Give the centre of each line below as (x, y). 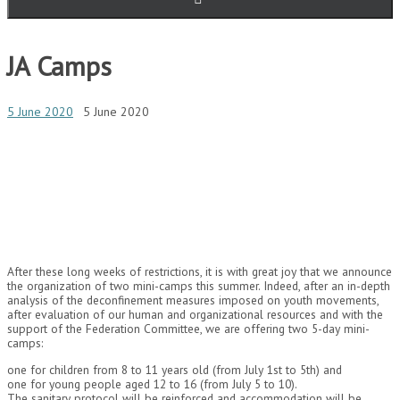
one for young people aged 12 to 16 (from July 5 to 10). (152, 383)
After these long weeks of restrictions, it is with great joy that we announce (200, 272)
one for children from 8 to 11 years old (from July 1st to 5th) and (175, 369)
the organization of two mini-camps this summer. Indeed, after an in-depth (199, 286)
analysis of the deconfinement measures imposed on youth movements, (193, 300)
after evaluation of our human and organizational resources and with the (195, 315)
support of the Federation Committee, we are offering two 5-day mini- (188, 329)
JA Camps (59, 65)
